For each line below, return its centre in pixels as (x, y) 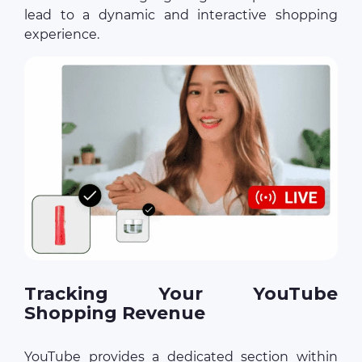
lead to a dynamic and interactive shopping (181, 15)
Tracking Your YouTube (181, 293)
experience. (62, 34)
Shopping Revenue (115, 313)
